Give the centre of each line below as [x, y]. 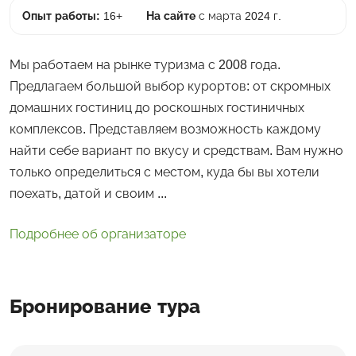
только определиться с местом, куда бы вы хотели [164, 172]
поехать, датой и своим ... [88, 193]
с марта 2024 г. [238, 15]
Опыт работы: [61, 15]
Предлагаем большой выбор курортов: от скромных [170, 86]
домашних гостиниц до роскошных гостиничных [157, 107]
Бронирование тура [105, 306]
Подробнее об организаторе [98, 234]
